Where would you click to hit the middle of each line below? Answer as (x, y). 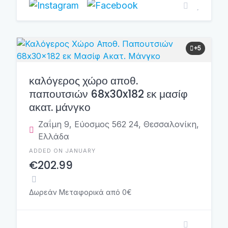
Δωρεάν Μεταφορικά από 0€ (80, 192)
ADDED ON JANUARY (62, 151)
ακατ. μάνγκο (60, 107)
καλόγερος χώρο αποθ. (83, 81)
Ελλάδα (54, 136)
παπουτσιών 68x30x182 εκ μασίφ (108, 94)
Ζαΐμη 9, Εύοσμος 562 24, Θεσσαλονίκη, (119, 124)
